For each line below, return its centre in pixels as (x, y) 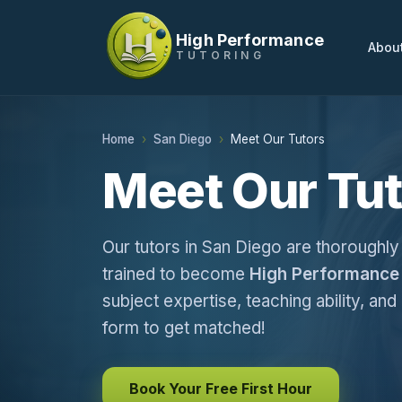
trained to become (176, 274)
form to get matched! (184, 328)
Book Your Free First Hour (221, 389)
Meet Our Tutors (278, 139)
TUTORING (220, 55)
